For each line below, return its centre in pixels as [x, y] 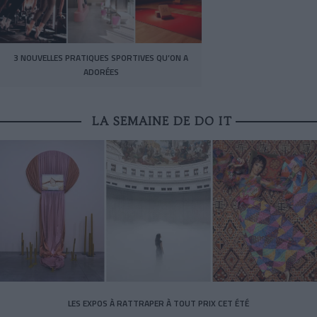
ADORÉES [101, 72]
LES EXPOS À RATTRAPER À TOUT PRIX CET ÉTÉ [158, 303]
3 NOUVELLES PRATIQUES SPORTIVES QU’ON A [101, 58]
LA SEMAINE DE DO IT [162, 121]
